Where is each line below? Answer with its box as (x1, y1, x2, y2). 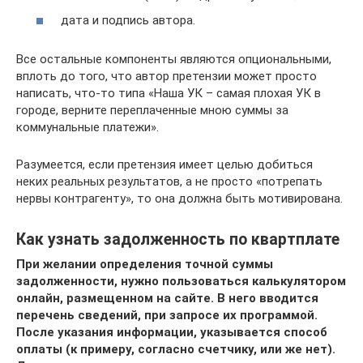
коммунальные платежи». (16, 120, 159, 135)
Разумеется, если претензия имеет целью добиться (16, 157, 313, 172)
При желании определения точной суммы (16, 257, 273, 271)
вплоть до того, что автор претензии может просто (16, 69, 317, 83)
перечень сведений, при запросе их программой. (16, 308, 318, 322)
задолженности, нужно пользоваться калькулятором (16, 274, 346, 288)
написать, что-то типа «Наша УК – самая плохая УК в (16, 86, 321, 100)
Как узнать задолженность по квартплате (16, 230, 340, 250)
